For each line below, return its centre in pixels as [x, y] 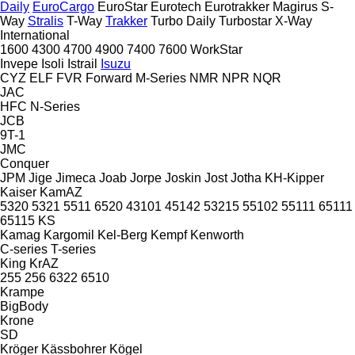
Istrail [82, 63]
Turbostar [245, 21]
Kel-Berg [122, 235]
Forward [109, 78]
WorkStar [216, 49]
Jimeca [76, 177]
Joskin [183, 177]
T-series [73, 249]
